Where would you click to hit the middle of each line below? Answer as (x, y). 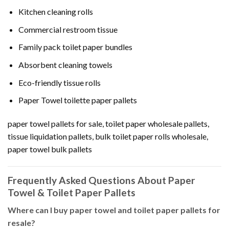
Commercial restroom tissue (68, 29)
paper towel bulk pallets (50, 149)
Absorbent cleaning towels (65, 65)
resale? (21, 223)
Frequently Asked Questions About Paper (101, 180)
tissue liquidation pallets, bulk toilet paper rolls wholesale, (108, 136)
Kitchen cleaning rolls (55, 12)
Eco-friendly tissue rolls (59, 82)
